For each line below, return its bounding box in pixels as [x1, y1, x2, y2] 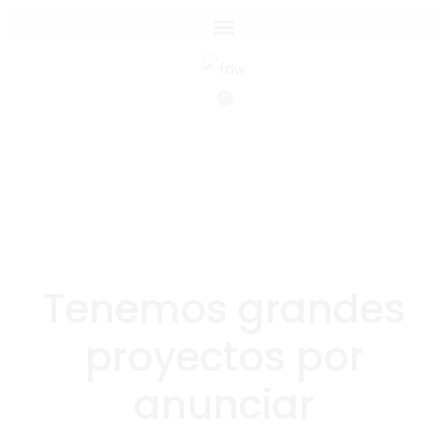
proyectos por [84, 329, 364, 386]
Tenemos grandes [42, 281, 406, 338]
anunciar [134, 377, 314, 434]
